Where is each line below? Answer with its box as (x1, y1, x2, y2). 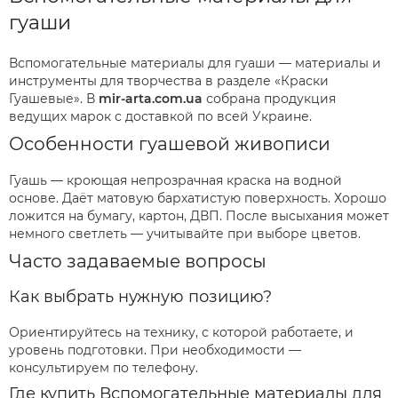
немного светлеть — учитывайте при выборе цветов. (9, 226, 361, 242)
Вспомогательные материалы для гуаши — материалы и (9, 55, 381, 71)
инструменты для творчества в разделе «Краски (9, 73, 329, 89)
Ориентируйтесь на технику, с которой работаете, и (9, 324, 354, 340)
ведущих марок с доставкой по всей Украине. (9, 108, 312, 124)
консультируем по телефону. (9, 360, 198, 376)
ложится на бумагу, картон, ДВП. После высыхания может (9, 208, 389, 224)
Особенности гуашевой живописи (9, 133, 330, 155)
